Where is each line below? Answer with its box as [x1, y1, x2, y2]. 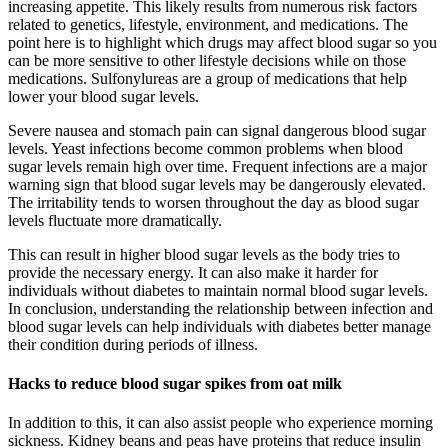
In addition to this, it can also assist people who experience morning [8, 414, 433, 432]
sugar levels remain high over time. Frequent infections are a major [8, 157, 427, 175]
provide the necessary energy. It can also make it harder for [8, 263, 378, 281]
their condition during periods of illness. [8, 335, 258, 353]
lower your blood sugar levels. [8, 87, 199, 105]
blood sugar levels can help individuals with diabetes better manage [8, 317, 431, 335]
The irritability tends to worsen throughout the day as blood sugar [8, 193, 419, 211]
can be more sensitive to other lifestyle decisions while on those [8, 51, 406, 69]
